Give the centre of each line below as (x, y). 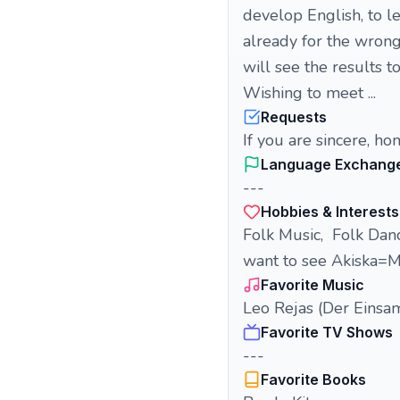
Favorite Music (312, 285)
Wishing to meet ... (309, 93)
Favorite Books (313, 379)
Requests (294, 117)
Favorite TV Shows (327, 332)
